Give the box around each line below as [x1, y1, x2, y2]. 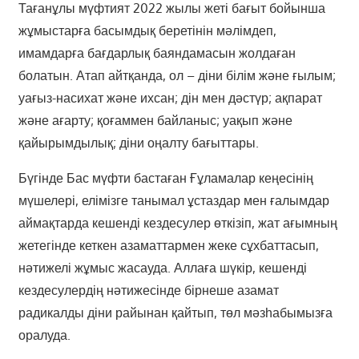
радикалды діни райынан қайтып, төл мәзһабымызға [18, 305, 333, 321]
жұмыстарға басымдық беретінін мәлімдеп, [18, 22, 276, 39]
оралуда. [18, 327, 71, 344]
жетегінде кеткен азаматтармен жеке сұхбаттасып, [18, 237, 319, 254]
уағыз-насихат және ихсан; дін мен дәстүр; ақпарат [18, 90, 322, 107]
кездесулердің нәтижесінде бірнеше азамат [18, 282, 279, 299]
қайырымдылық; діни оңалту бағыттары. [18, 135, 259, 151]
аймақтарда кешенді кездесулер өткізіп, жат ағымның [18, 215, 337, 232]
